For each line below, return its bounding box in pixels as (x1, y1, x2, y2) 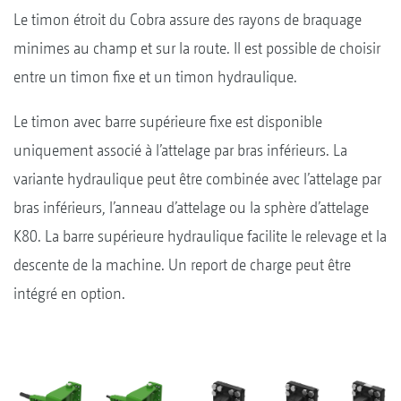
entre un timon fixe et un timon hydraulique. (13, 67, 297, 87)
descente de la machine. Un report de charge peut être (13, 255, 351, 275)
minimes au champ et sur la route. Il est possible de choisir (13, 38, 380, 58)
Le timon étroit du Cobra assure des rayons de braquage (13, 10, 362, 30)
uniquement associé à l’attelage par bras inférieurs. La (13, 141, 347, 160)
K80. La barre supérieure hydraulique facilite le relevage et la (13, 226, 387, 246)
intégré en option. (13, 284, 125, 303)
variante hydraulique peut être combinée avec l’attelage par (13, 169, 381, 189)
